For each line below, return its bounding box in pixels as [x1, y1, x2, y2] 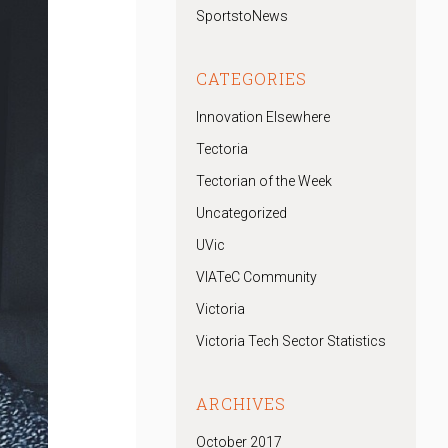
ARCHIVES [196, 393, 286, 414]
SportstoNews [196, 8, 288, 24]
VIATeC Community [196, 269, 317, 285]
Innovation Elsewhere [196, 109, 330, 125]
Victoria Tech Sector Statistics [196, 333, 386, 349]
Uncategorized [196, 205, 287, 221]
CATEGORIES [196, 68, 307, 89]
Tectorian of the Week [196, 173, 332, 189]
